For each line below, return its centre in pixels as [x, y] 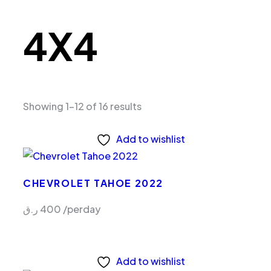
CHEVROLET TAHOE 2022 [93, 183]
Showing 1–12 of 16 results [82, 106]
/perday [82, 209]
